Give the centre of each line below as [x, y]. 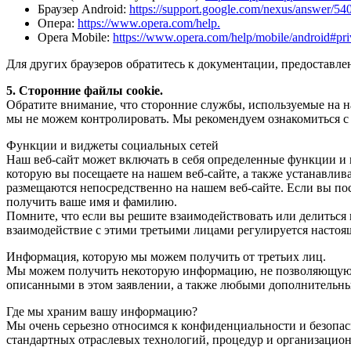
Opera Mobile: [75, 38]
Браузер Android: [83, 9]
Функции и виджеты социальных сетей [112, 146]
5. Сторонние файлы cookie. [85, 91]
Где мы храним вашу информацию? [102, 312]
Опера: [58, 24]
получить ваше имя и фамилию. [92, 202]
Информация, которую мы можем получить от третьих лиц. [166, 257]
